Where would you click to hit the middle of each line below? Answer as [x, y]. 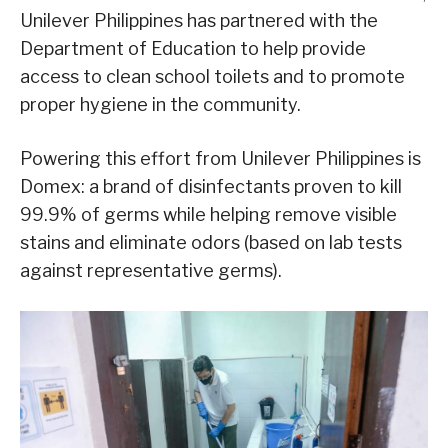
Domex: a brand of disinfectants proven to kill [211, 187]
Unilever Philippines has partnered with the [199, 21]
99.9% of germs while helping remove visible [208, 215]
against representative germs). [151, 271]
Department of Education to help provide [193, 49]
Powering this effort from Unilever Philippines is [220, 159]
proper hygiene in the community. [160, 105]
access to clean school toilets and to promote [212, 77]
